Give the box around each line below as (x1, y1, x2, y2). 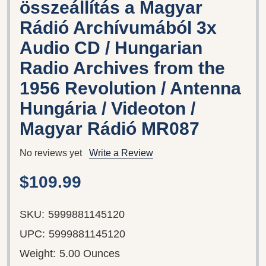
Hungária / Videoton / (20, 98, 195, 118)
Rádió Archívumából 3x (20, 17, 217, 37)
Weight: (20, 247, 56, 259)
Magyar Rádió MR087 (20, 118, 199, 138)
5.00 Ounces (59, 247, 120, 259)
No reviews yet (20, 147, 82, 158)
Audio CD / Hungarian (20, 37, 202, 58)
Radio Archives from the (20, 58, 225, 78)
